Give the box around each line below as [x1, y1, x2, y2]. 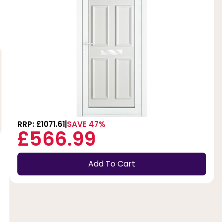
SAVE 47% [66, 118, 106, 129]
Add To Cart [88, 158, 135, 170]
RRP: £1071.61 [17, 118, 65, 129]
